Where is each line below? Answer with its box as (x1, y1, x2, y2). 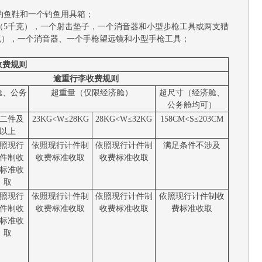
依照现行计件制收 (159, 192, 225, 201)
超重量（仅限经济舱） (51, 88, 133, 97)
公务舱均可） (167, 101, 216, 109)
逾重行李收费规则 (53, 74, 119, 83)
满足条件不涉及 (163, 141, 220, 150)
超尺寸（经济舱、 (159, 88, 225, 97)
